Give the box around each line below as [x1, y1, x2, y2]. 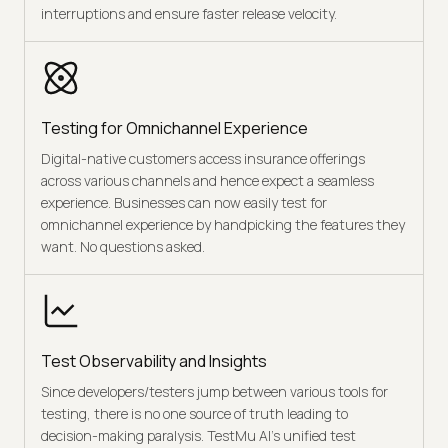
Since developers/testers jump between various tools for [41, 381, 388, 401]
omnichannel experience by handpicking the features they [41, 214, 405, 234]
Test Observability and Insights [41, 349, 267, 372]
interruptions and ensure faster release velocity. [41, 3, 337, 23]
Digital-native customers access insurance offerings [41, 148, 365, 168]
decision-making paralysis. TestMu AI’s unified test [41, 425, 356, 445]
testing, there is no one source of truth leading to [41, 403, 348, 423]
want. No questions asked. [41, 236, 205, 256]
